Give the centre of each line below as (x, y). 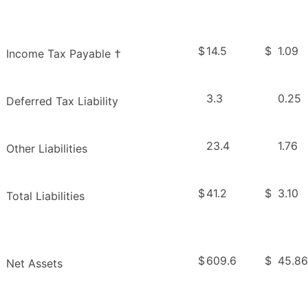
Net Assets (34, 264)
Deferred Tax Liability (62, 101)
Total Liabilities (45, 196)
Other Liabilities (47, 149)
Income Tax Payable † (64, 54)
